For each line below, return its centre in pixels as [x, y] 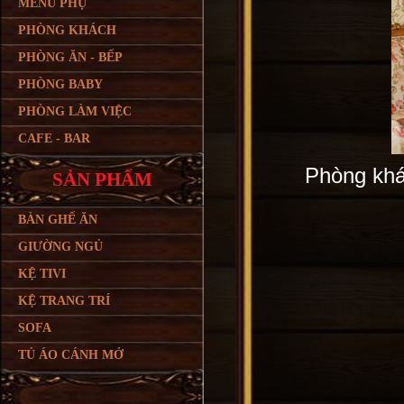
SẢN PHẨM [102, 179]
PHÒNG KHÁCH [67, 30]
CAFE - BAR [54, 138]
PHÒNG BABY [60, 84]
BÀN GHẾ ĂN [58, 220]
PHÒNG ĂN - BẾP [70, 57]
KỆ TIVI [42, 274]
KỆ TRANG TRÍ [64, 301]
